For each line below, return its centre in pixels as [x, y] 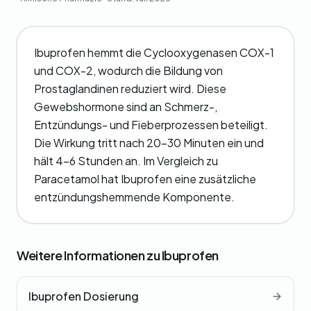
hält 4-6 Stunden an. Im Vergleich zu [126, 161]
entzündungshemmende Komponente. [134, 197]
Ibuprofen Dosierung [84, 296]
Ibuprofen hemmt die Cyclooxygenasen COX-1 [154, 52]
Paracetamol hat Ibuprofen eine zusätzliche [145, 179]
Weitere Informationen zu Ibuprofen [118, 255]
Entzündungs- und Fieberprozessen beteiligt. [151, 125]
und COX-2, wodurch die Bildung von [128, 70]
